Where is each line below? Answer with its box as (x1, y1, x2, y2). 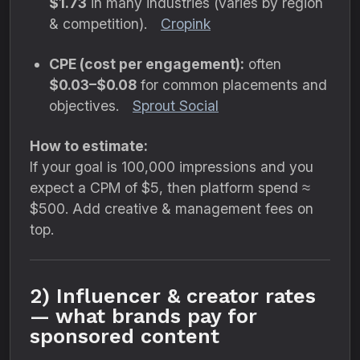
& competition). (49, 15, 151, 32)
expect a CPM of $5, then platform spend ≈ (30, 179, 310, 196)
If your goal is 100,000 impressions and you (30, 158, 313, 175)
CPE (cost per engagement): (49, 55, 244, 72)
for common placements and (137, 76, 327, 93)
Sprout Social (133, 97, 219, 114)
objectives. (49, 97, 123, 114)
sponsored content (30, 325, 219, 348)
